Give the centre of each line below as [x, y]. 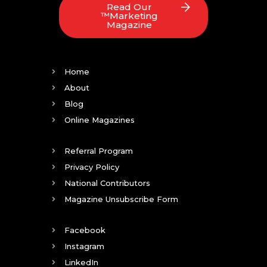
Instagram [84, 246]
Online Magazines [100, 119]
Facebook [85, 230]
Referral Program [99, 150]
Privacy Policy [92, 167]
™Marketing [129, 15]
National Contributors [107, 183]
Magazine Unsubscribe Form [121, 199]
